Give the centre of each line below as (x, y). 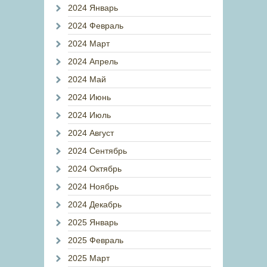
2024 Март (89, 44)
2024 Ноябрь (93, 187)
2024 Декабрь (95, 204)
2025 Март (89, 258)
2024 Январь (93, 8)
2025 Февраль (96, 240)
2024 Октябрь (95, 169)
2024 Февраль (96, 26)
